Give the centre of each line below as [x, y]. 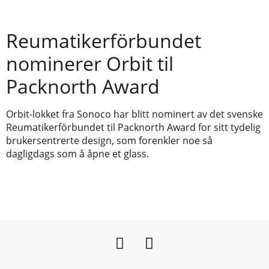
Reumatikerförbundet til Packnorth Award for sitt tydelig [133, 128]
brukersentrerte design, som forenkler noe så [109, 141]
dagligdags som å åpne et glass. [77, 154]
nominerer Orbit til [90, 64]
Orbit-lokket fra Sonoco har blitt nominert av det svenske [134, 114]
